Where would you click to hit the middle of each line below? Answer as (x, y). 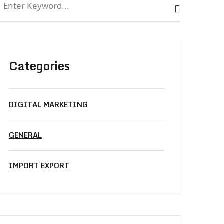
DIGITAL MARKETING (48, 105)
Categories (39, 66)
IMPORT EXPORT (39, 166)
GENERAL (25, 135)
